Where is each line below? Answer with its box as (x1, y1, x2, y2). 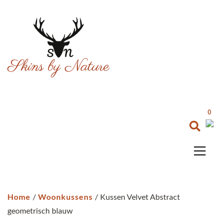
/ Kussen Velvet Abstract (93, 193, 180, 201)
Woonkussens (38, 193, 93, 201)
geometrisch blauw (7, 207, 73, 215)
